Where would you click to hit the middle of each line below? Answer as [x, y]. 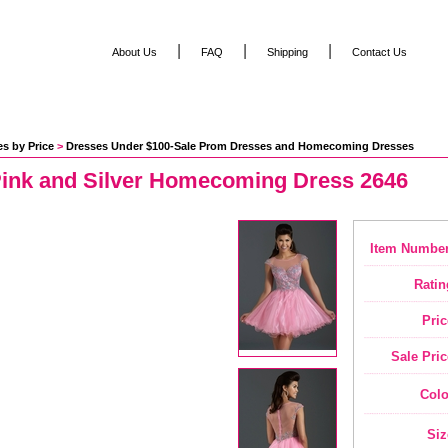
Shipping [287, 52]
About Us [134, 52]
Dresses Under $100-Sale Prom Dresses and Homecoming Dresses [240, 146]
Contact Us [379, 52]
